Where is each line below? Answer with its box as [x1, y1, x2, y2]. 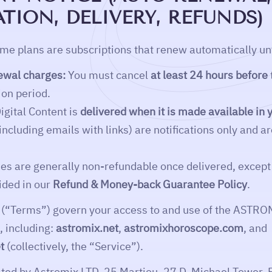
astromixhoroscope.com [124, 221, 243, 235]
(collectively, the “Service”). [4, 239, 143, 253]
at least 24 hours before [151, 68, 268, 82]
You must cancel [66, 68, 151, 82]
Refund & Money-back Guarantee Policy [53, 177, 247, 191]
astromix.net [56, 221, 118, 235]
